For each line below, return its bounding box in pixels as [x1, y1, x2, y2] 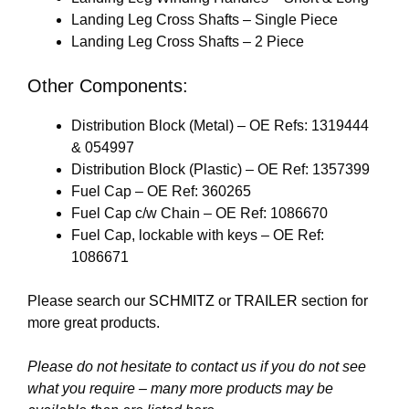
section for [298, 293, 368, 309]
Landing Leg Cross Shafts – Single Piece [71, 12, 338, 28]
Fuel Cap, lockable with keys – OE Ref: [71, 227, 324, 244]
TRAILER [235, 293, 298, 309]
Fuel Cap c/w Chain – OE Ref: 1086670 [71, 205, 328, 222]
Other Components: [27, 76, 188, 97]
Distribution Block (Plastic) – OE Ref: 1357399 [71, 162, 370, 178]
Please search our [27, 293, 149, 309]
